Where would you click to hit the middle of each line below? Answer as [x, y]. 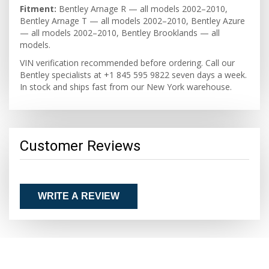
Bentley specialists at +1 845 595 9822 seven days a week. [133, 75]
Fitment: [38, 9]
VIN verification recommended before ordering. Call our [127, 63]
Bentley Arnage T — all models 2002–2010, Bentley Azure [132, 21]
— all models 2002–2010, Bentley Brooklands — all [120, 33]
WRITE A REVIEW [79, 196]
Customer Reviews [80, 146]
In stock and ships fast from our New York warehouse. [126, 87]
